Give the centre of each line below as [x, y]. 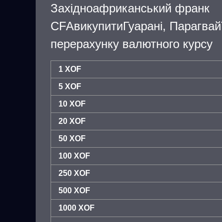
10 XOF [72, 104]
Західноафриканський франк [130, 8]
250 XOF [74, 173]
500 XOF [74, 191]
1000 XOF [77, 208]
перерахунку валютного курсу [132, 44]
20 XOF [72, 121]
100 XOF [74, 156]
